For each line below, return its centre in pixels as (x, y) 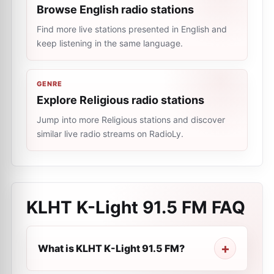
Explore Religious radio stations (120, 100)
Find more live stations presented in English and (132, 29)
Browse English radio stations (115, 9)
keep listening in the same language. (110, 43)
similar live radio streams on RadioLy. (110, 134)
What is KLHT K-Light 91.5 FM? (111, 248)
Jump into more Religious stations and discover (131, 120)
